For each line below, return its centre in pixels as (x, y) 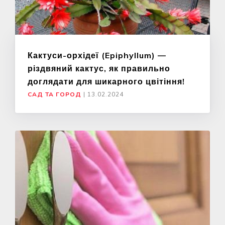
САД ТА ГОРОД (54, 95)
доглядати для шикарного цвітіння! (106, 82)
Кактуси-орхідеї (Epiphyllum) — (97, 55)
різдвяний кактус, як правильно (99, 69)
